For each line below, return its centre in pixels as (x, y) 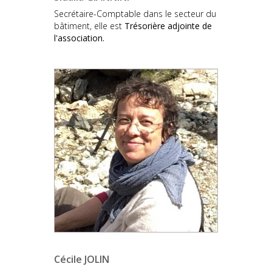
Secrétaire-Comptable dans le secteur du (135, 13)
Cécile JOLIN (82, 259)
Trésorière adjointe (162, 25)
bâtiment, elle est (89, 25)
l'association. (79, 38)
